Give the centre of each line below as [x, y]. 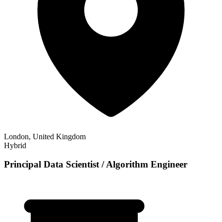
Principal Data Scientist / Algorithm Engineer [96, 165]
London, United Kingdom [45, 136]
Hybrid [15, 145]
